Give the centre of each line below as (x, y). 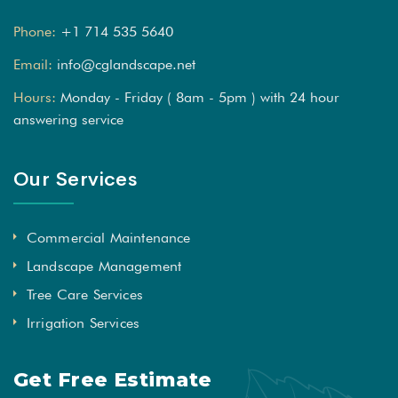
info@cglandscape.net (126, 65)
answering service (68, 120)
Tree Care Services (85, 295)
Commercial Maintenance (109, 238)
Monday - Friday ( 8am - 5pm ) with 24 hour (200, 98)
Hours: (35, 98)
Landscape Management (104, 267)
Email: (33, 65)
